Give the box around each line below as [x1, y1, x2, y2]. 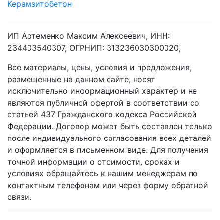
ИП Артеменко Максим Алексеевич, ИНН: [7, 30, 170, 41]
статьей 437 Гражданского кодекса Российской [7, 109, 197, 119]
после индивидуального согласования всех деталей [7, 133, 211, 143]
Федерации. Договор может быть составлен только [7, 121, 212, 131]
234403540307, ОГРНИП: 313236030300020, [7, 42, 181, 53]
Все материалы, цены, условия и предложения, [7, 62, 192, 72]
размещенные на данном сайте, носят [7, 74, 155, 84]
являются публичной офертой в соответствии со [7, 97, 199, 108]
